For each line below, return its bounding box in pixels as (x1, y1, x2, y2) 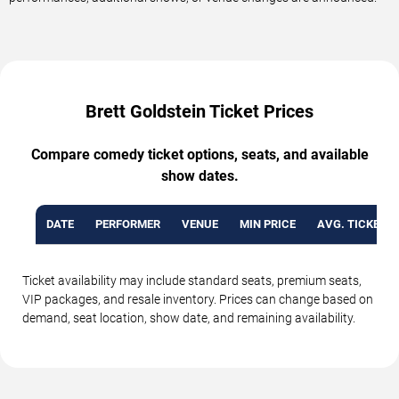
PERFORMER (95, 217, 160, 232)
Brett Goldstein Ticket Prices (85, 101, 313, 123)
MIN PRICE (240, 217, 296, 232)
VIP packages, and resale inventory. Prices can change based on (22, 292, 373, 307)
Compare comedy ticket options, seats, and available (30, 146, 369, 164)
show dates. (160, 167, 239, 185)
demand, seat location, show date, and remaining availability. (22, 311, 355, 326)
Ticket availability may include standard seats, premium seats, (22, 273, 362, 289)
